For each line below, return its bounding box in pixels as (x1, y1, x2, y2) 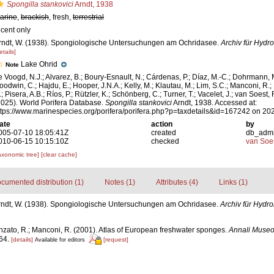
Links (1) (218, 178, 248, 187)
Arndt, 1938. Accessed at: (172, 98, 257, 107)
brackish (21, 13, 49, 21)
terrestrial (73, 13, 104, 21)
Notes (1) (104, 178, 135, 187)
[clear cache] (41, 151, 77, 158)
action (151, 120, 173, 128)
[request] (103, 235, 128, 243)
